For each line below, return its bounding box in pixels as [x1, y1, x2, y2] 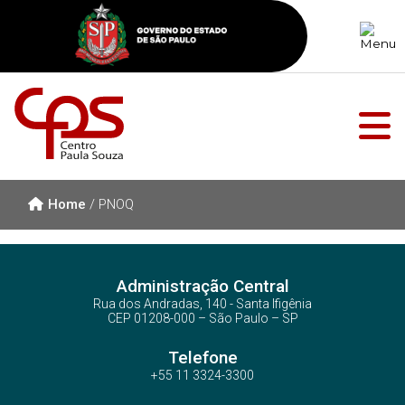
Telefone [167, 347, 238, 368]
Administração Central [116, 276, 289, 297]
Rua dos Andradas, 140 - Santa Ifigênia [93, 297, 312, 311]
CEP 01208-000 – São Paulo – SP [107, 311, 298, 325]
